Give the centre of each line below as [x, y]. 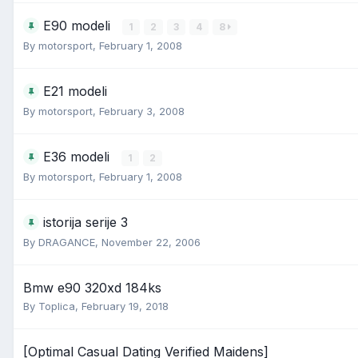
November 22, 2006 [151, 242]
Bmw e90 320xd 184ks [92, 288]
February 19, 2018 [125, 306]
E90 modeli [79, 26]
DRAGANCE [67, 242]
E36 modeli [78, 157]
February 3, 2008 [142, 111]
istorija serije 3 [86, 222]
